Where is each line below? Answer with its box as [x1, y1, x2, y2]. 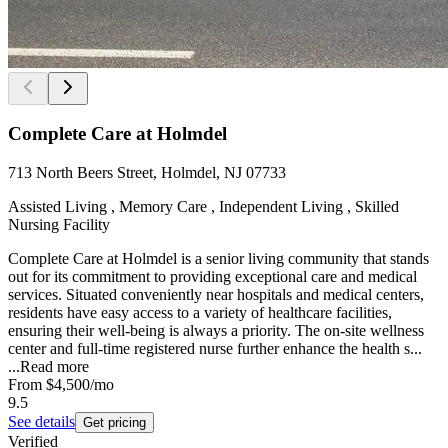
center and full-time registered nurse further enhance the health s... [8, 340, 422, 358]
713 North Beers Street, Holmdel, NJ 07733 [8, 164, 286, 182]
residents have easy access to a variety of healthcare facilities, [8, 304, 392, 322]
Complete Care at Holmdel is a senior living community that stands [8, 250, 429, 268]
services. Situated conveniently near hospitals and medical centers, [8, 286, 424, 304]
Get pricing [83, 415, 146, 431]
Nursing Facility [8, 216, 110, 234]
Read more [20, 358, 89, 376]
